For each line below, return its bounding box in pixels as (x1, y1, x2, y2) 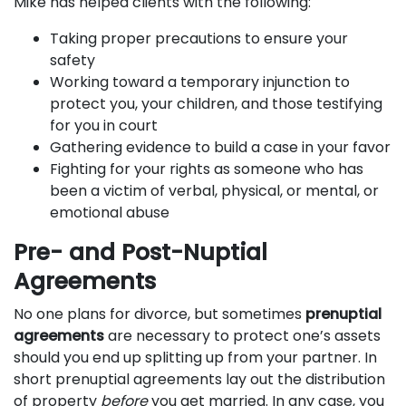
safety (50, 50, 95, 71)
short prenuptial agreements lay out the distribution (14, 369, 385, 390)
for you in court (50, 115, 158, 136)
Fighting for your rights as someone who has (50, 159, 363, 179)
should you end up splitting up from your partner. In (14, 347, 377, 368)
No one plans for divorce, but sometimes (14, 304, 305, 324)
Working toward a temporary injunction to (50, 72, 350, 92)
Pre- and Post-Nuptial (14, 237, 267, 268)
